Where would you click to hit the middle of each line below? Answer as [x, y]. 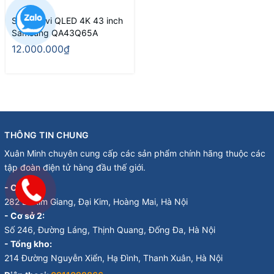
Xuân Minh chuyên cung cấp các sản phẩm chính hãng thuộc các [135, 153]
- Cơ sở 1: [24, 187]
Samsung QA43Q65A [55, 32]
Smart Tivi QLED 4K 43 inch [67, 20]
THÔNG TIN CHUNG [47, 135]
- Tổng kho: [28, 243]
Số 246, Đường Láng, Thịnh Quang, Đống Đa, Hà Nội [110, 229]
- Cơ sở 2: [24, 215]
